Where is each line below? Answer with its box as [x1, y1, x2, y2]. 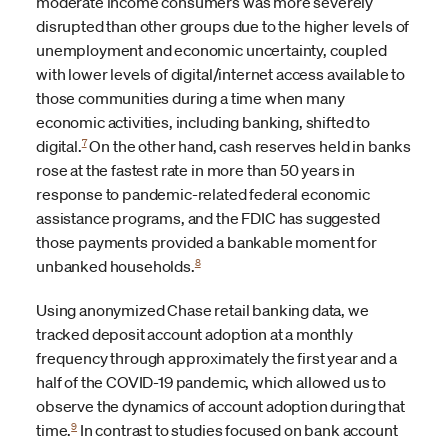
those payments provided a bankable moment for [36, 232, 377, 253]
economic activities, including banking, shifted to [36, 112, 370, 133]
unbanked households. [36, 256, 195, 277]
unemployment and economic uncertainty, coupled [36, 40, 387, 61]
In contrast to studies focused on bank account [77, 420, 398, 441]
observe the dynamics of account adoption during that [36, 396, 405, 417]
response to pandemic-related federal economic [36, 184, 370, 205]
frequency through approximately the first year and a [36, 348, 397, 369]
